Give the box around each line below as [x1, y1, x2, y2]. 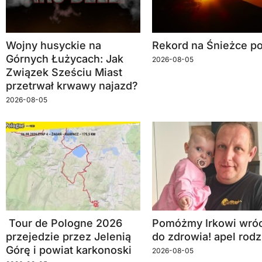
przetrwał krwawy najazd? [6, 80, 138, 92]
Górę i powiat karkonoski [6, 243, 132, 256]
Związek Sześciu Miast [6, 66, 122, 79]
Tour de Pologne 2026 [6, 216, 122, 229]
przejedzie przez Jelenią [6, 230, 131, 243]
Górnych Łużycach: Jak [6, 53, 123, 65]
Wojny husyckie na [6, 39, 101, 52]
